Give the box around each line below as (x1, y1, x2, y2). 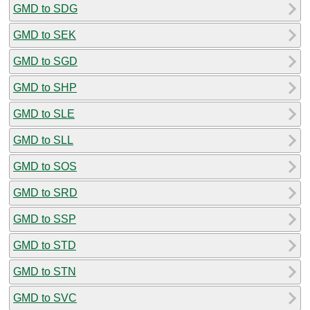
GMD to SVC (13, 291, 77, 304)
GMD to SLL (13, 134, 73, 146)
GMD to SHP (13, 81, 77, 93)
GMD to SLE (13, 107, 75, 120)
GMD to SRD (13, 186, 77, 199)
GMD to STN (13, 265, 76, 277)
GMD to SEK (13, 28, 76, 41)
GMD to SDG (13, 2, 77, 15)
